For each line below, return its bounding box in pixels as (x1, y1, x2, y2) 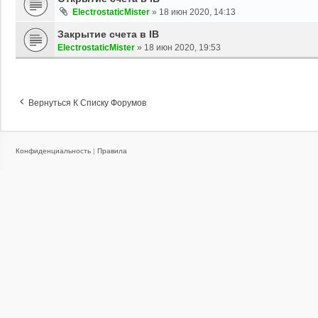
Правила (97, 146, 127, 155)
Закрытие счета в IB (57, 28, 159, 40)
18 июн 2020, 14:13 (159, 6, 236, 17)
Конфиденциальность (16, 146, 91, 155)
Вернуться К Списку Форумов (28, 97, 146, 108)
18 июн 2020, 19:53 (144, 42, 221, 53)
